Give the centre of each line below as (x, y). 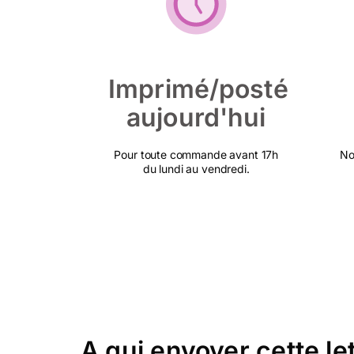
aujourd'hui (196, 117)
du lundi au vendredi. (196, 169)
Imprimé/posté (198, 89)
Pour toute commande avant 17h (196, 154)
